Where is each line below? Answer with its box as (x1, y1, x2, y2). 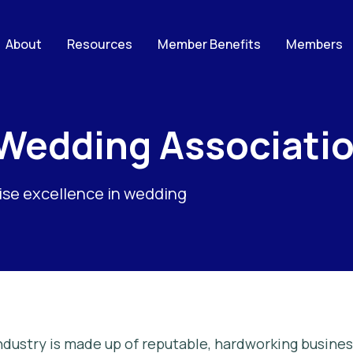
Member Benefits (157, 35, 261, 53)
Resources (66, 35, 132, 53)
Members (285, 35, 343, 53)
